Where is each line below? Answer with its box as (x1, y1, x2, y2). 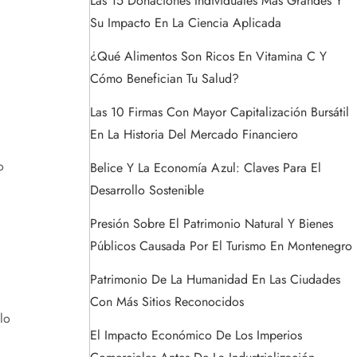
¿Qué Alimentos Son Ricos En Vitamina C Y (90, 47, 327, 66)
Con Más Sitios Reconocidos (90, 292, 244, 312)
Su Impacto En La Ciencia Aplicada (90, 14, 281, 33)
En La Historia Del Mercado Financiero (90, 125, 298, 144)
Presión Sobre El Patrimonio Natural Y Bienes (90, 214, 333, 233)
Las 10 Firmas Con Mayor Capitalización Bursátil (90, 103, 349, 122)
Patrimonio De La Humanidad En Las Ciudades (90, 270, 340, 289)
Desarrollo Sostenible (90, 181, 204, 200)
